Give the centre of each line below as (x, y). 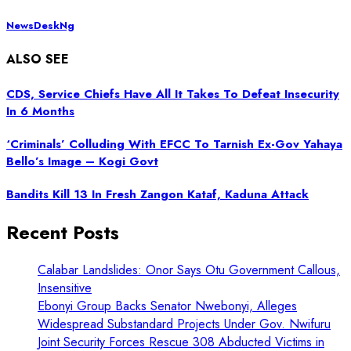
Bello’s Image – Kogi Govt (82, 161)
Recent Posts (63, 232)
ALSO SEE (38, 60)
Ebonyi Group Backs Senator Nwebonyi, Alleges (167, 306)
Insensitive (65, 288)
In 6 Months (40, 111)
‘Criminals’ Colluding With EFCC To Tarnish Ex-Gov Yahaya (174, 144)
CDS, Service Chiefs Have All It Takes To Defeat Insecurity (173, 94)
